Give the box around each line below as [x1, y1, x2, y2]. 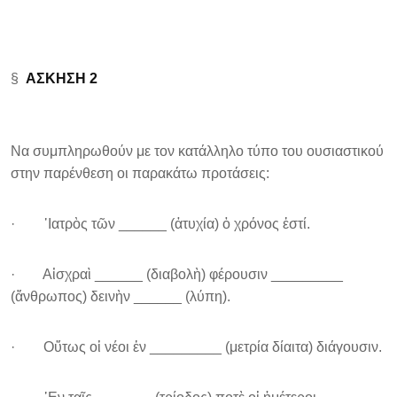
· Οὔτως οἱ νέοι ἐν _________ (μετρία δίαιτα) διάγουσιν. [11, 339, 382, 354]
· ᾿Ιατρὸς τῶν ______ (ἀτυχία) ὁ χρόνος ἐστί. [11, 216, 310, 231]
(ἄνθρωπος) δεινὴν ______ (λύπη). [11, 289, 230, 304]
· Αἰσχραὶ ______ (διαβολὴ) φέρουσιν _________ [11, 267, 343, 282]
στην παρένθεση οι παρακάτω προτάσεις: [11, 166, 269, 181]
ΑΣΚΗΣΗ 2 [26, 71, 97, 86]
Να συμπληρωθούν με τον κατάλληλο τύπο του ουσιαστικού [11, 144, 384, 159]
